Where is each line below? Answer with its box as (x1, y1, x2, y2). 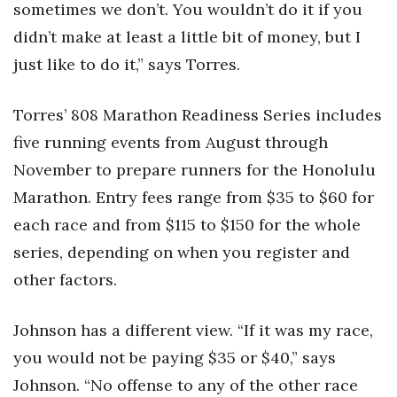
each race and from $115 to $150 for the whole (13, 214, 361, 235)
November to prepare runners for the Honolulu (13, 160, 376, 180)
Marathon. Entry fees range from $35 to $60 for (13, 187, 374, 207)
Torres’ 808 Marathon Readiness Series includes (13, 105, 382, 125)
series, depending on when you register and (13, 242, 350, 262)
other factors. (13, 269, 117, 290)
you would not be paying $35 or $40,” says (13, 347, 336, 368)
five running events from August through (13, 132, 328, 152)
